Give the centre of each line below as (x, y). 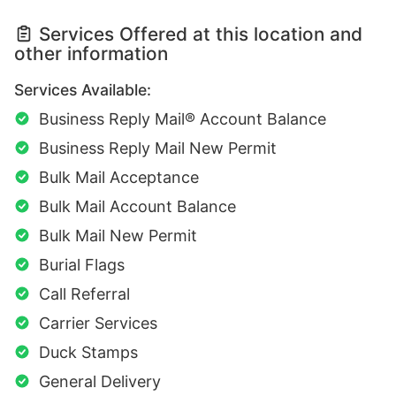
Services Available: (83, 89)
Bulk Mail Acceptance (119, 177)
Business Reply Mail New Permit (158, 148)
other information (91, 53)
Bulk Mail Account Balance (137, 206)
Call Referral (84, 293)
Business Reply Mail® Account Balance (183, 118)
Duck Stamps (88, 352)
